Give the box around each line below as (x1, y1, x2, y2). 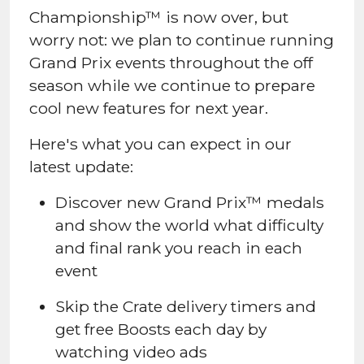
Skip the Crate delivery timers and (55, 296, 316, 316)
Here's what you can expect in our (29, 133, 292, 154)
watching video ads (55, 341, 207, 362)
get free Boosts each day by (55, 318, 266, 339)
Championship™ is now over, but (29, 6, 288, 27)
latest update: (29, 156, 133, 176)
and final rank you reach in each (55, 237, 302, 258)
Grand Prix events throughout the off (29, 52, 313, 72)
